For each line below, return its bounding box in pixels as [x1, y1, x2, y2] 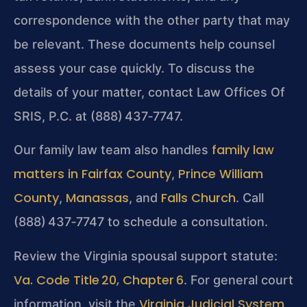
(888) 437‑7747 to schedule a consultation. [14, 214, 268, 230]
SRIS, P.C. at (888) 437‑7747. [14, 108, 183, 123]
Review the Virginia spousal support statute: [14, 248, 278, 263]
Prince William [178, 165, 263, 183]
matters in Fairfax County [14, 165, 171, 183]
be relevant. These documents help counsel [14, 36, 275, 51]
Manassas [66, 189, 129, 207]
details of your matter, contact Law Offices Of [14, 84, 285, 99]
